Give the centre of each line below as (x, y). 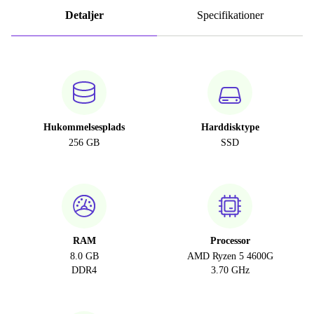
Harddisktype (230, 127)
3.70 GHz (230, 270)
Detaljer (84, 15)
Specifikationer (230, 15)
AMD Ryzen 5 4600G (230, 256)
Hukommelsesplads (84, 127)
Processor (230, 241)
